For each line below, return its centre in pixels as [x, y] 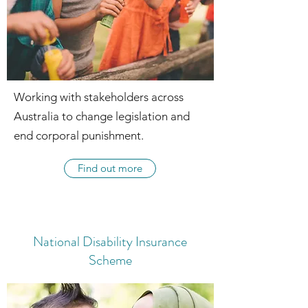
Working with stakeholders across [99, 97]
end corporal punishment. [79, 135]
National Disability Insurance [110, 242]
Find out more [110, 168]
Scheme [110, 260]
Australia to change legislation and [102, 116]
